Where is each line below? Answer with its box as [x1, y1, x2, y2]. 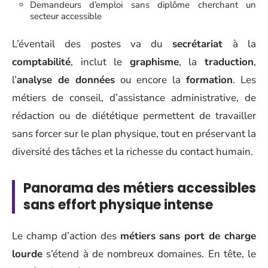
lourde [12, 246, 42, 261]
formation [186, 73, 233, 87]
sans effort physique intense [23, 196, 213, 214]
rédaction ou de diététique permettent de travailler [12, 109, 256, 123]
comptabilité [12, 55, 71, 69]
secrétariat [172, 37, 223, 51]
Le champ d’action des [12, 229, 120, 243]
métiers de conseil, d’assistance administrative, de [12, 91, 256, 105]
